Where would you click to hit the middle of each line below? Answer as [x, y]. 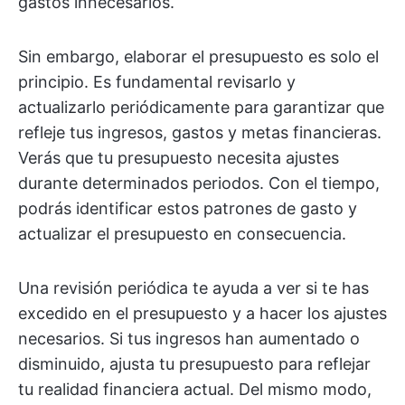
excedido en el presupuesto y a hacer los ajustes [202, 313]
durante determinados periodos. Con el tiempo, [199, 183]
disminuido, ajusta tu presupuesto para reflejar [194, 363]
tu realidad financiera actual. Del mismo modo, [195, 389]
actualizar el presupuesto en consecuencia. [182, 233]
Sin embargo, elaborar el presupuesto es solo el [198, 56]
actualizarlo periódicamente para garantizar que [201, 107]
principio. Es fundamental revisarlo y [157, 81]
